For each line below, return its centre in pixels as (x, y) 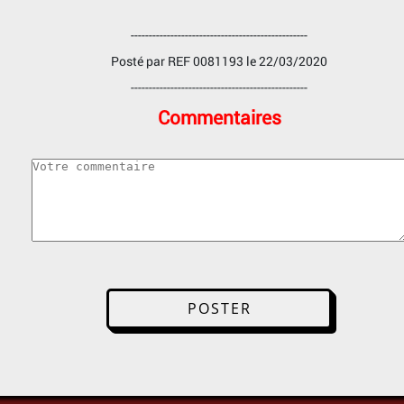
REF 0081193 (206, 60)
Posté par (139, 60)
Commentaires (219, 117)
